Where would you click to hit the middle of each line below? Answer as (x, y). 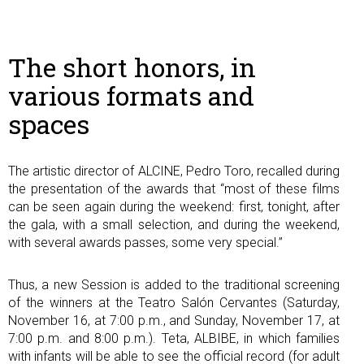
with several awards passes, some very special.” (145, 242)
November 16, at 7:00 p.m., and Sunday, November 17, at (174, 320)
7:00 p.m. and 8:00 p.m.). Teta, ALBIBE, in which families (174, 338)
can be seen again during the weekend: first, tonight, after (174, 206)
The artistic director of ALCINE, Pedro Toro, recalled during (174, 171)
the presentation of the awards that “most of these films (174, 188)
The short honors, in (132, 67)
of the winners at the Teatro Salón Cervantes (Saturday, (174, 302)
